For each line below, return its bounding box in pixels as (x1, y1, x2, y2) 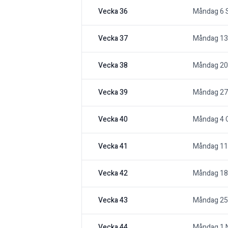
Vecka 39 (98, 87, 128, 98)
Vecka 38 (98, 60, 128, 71)
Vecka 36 (98, 6, 128, 17)
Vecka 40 (98, 114, 128, 125)
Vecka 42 (98, 168, 128, 179)
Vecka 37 (98, 33, 128, 44)
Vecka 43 (98, 195, 128, 206)
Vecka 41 (98, 141, 128, 152)
